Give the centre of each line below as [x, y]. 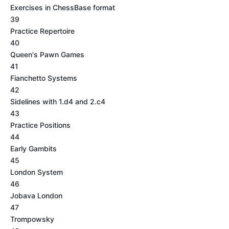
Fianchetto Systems [44, 78]
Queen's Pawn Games [47, 54]
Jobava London [36, 196]
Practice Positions [40, 125]
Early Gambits [33, 148]
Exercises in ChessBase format [63, 7]
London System [37, 172]
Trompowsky [32, 219]
